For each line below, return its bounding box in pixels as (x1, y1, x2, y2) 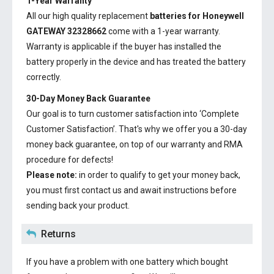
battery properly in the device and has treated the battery (26, 57, 246, 67)
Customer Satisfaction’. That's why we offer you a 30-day (26, 124, 247, 134)
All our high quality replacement (26, 11, 150, 21)
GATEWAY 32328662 (26, 26, 106, 36)
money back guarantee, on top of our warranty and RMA (26, 139, 243, 149)
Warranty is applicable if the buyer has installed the (26, 42, 221, 51)
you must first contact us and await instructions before (26, 185, 237, 195)
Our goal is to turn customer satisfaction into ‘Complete (26, 109, 239, 119)
